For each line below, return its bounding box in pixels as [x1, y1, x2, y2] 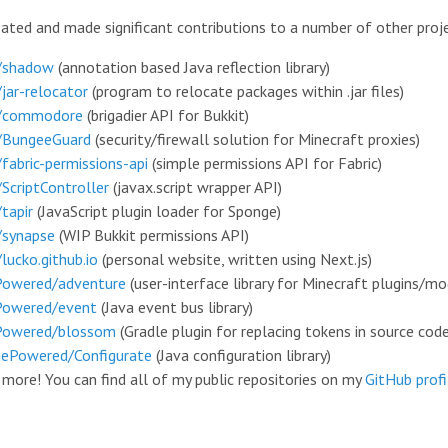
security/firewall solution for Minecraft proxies [99, 128, 416, 149]
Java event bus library [105, 296, 249, 317]
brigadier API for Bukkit [91, 104, 245, 125]
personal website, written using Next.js [106, 248, 368, 269]
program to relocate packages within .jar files [96, 80, 400, 101]
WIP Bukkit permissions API [63, 224, 245, 245]
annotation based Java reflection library [62, 56, 326, 77]
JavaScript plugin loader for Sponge [41, 200, 277, 221]
